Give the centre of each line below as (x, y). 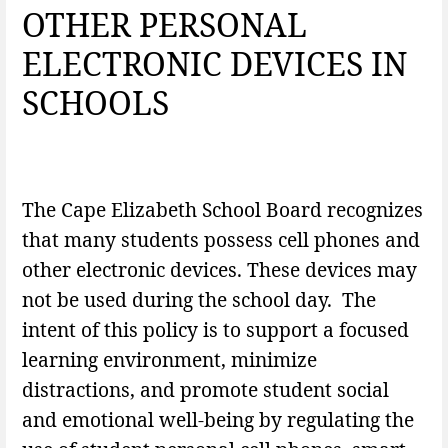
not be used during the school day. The (199, 300)
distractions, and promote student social (205, 390)
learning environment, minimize (169, 360)
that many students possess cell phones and (221, 240)
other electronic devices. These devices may (219, 270)
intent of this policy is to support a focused (215, 330)
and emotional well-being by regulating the (218, 420)
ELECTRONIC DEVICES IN (214, 64)
